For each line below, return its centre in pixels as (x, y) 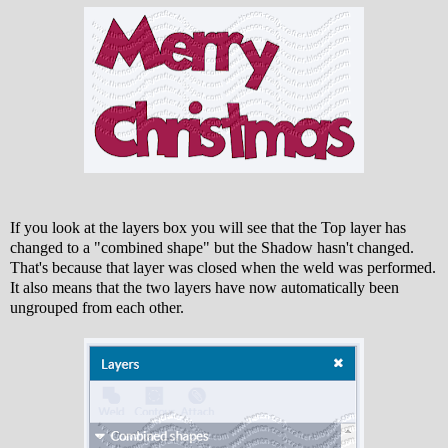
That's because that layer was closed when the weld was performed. (223, 267)
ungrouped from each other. (97, 307)
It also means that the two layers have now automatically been (204, 287)
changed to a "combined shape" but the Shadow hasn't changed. (212, 247)
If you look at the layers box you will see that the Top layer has (208, 227)
